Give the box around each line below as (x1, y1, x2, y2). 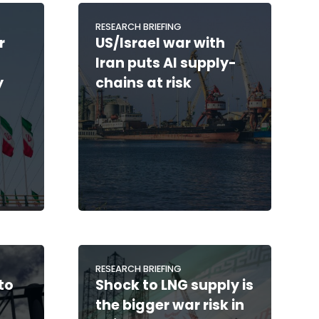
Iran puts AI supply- (95, 53, 236, 73)
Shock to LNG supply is (95, 275, 253, 295)
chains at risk (95, 73, 192, 93)
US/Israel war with (95, 33, 225, 53)
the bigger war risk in (95, 295, 244, 315)
